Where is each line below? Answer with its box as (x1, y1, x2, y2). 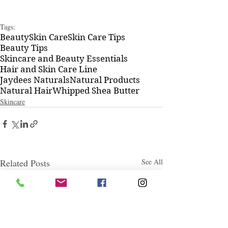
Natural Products (70, 74, 140, 85)
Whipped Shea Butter (52, 85, 139, 96)
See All (141, 156, 163, 166)
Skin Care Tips (68, 32, 125, 42)
